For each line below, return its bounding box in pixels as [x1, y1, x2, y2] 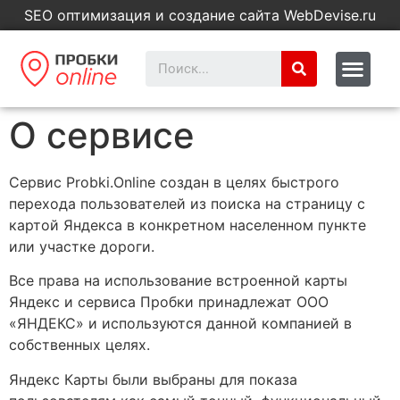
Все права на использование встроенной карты [9, 271, 347, 290]
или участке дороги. [9, 237, 154, 255]
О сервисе [9, 113, 195, 157]
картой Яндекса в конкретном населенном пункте [9, 216, 366, 234]
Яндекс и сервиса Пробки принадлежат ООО [9, 293, 329, 312]
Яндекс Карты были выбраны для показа [9, 370, 297, 388]
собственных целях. [9, 336, 150, 354]
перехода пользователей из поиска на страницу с [9, 195, 365, 212]
